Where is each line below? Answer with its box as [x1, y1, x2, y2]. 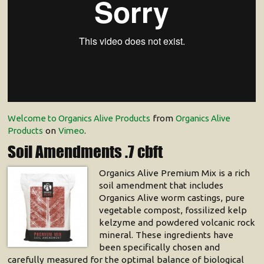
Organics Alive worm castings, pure [98, 193, 245, 203]
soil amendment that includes [98, 180, 223, 191]
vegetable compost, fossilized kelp [98, 205, 247, 216]
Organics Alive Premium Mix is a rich [98, 168, 250, 179]
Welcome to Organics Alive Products [8, 113, 151, 124]
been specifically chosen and [98, 242, 220, 253]
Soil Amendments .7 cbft [8, 142, 163, 162]
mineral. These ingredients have [98, 230, 233, 240]
